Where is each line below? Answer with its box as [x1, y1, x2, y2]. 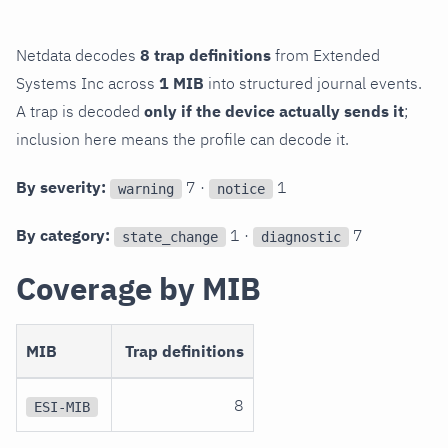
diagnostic [261, 228, 341, 245]
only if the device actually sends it [144, 101, 404, 122]
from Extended [271, 45, 380, 66]
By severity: [16, 177, 106, 198]
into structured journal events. [204, 73, 422, 94]
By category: [16, 225, 110, 246]
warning [118, 180, 174, 197]
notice [217, 180, 265, 197]
